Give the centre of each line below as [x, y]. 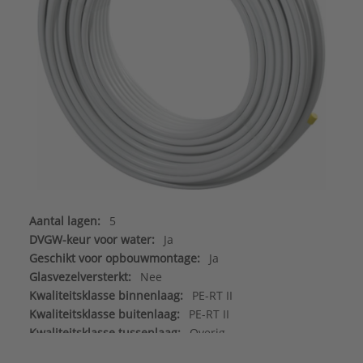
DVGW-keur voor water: [92, 239]
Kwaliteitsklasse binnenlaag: [106, 295]
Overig [207, 332]
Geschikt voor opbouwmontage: [114, 258]
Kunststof [184, 351]
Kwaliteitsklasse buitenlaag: [104, 314]
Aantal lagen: [64, 220]
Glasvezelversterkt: [80, 276]
